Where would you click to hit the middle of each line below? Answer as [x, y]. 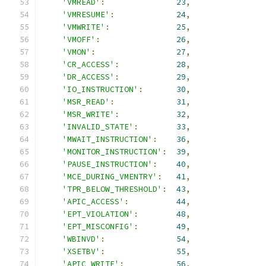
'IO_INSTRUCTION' [100, 89]
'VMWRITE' [84, 27]
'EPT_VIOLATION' [98, 214]
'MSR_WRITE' [88, 114]
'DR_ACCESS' [88, 77]
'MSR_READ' [86, 102]
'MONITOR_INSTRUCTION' [112, 152]
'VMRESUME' [86, 15]
